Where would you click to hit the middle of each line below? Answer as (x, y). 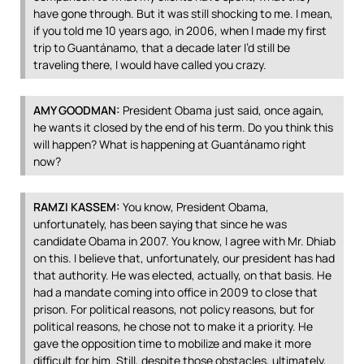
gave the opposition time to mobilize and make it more (172, 343)
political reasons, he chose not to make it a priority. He (173, 326)
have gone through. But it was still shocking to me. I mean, (183, 13)
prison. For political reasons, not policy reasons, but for (174, 309)
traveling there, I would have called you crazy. (150, 65)
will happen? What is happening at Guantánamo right (170, 144)
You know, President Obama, (195, 207)
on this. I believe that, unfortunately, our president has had (184, 258)
